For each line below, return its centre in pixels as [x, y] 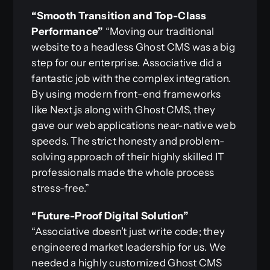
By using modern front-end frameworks [126, 94]
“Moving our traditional [159, 31]
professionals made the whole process [123, 172]
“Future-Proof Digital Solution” [110, 215]
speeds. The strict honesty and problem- [128, 141]
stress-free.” [61, 188]
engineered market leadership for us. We [129, 247]
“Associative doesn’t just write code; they [128, 231]
